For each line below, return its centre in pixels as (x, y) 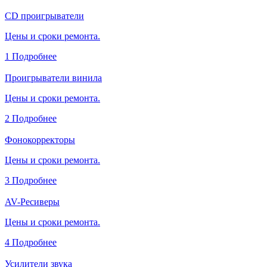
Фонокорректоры (40, 140)
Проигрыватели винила (53, 78)
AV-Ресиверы (32, 202)
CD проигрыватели (44, 16)
